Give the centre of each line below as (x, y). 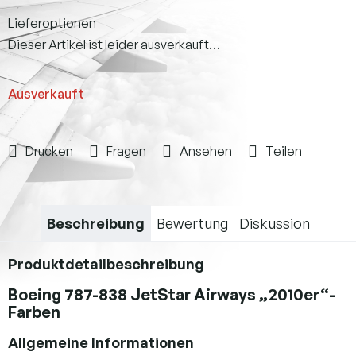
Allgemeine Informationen (101, 342)
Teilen (284, 151)
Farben (34, 311)
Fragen (126, 151)
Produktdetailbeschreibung (106, 263)
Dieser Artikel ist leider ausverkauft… (114, 44)
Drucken (49, 151)
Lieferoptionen (52, 23)
